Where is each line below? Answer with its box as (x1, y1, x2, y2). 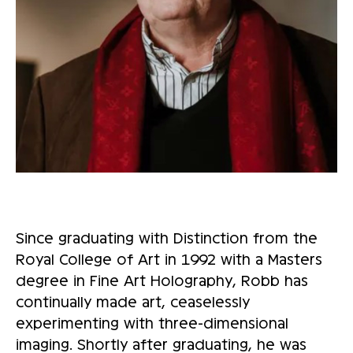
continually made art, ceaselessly (16, 292, 250, 310)
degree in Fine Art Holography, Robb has (16, 271, 308, 289)
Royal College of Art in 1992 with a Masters (16, 250, 322, 268)
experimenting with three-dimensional (16, 314, 288, 332)
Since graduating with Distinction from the (16, 229, 318, 247)
